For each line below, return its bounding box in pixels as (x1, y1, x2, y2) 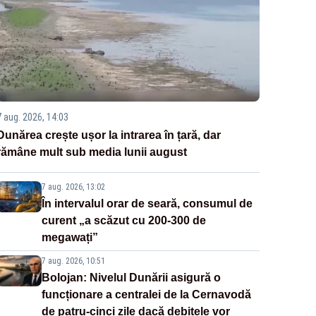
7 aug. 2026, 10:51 (41, 256, 105, 267)
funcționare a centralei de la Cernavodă (41, 288, 251, 301)
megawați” (41, 231, 98, 244)
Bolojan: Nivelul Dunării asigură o (41, 272, 221, 284)
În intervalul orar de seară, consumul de (41, 197, 253, 210)
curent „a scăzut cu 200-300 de (41, 214, 206, 227)
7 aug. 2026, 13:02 (41, 182, 105, 193)
